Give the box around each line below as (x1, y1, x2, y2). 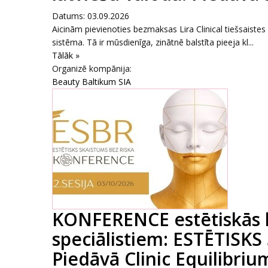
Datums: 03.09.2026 (52, 10, 129, 22)
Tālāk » (52, 50, 80, 61)
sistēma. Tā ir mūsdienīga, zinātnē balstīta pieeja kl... (52, 36, 254, 48)
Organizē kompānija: (52, 63, 132, 74)
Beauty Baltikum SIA (52, 76, 131, 87)
